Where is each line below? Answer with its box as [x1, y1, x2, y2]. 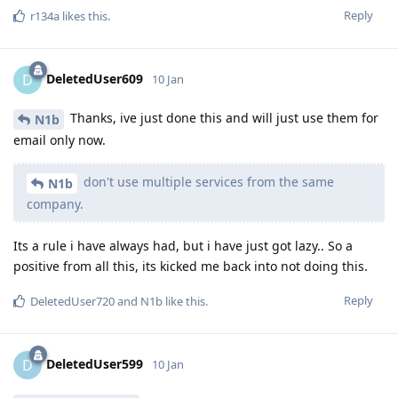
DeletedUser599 [46, 354, 143, 372]
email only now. [13, 131, 106, 149]
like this [163, 292, 205, 309]
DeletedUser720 [30, 292, 115, 309]
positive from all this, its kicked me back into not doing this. [13, 257, 368, 275]
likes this [60, 8, 107, 25]
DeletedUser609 [46, 70, 143, 88]
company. [27, 195, 84, 212]
